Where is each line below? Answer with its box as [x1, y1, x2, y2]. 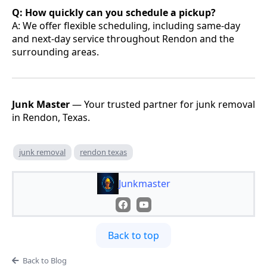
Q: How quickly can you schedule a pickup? [12, 5, 216, 19]
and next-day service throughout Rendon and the [12, 32, 234, 45]
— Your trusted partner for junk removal [70, 97, 255, 111]
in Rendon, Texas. [12, 110, 90, 124]
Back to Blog [22, 254, 67, 266]
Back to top [108, 228, 159, 242]
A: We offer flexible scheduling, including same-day [12, 18, 240, 32]
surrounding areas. [12, 45, 99, 58]
